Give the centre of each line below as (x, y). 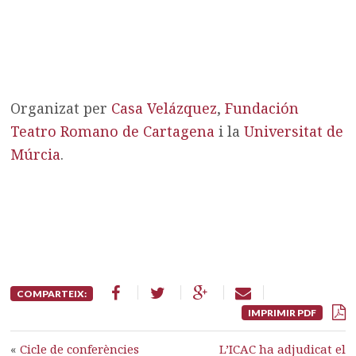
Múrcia (36, 154)
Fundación (262, 108)
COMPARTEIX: (52, 294)
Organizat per (61, 108)
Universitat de (292, 131)
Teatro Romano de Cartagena (113, 131)
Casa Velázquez (164, 108)
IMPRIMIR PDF (282, 313)
